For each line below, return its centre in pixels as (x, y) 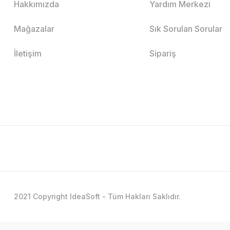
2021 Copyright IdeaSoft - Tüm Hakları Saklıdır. (97, 196)
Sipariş (163, 53)
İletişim (28, 53)
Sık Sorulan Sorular (186, 28)
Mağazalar (34, 28)
